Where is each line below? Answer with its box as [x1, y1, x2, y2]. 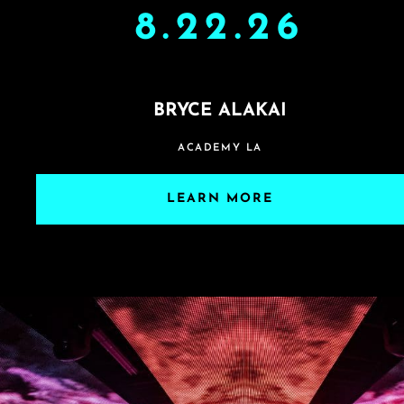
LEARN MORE [166, 191, 274, 206]
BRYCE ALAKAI [152, 101, 287, 120]
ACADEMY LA [178, 142, 262, 153]
